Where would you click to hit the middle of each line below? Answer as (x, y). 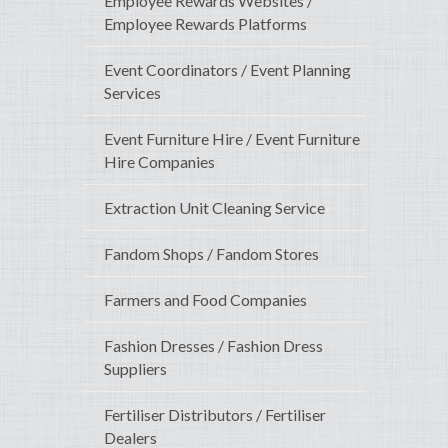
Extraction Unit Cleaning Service (214, 208)
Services (132, 93)
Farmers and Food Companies (205, 300)
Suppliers (135, 369)
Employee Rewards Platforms (205, 24)
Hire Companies (159, 162)
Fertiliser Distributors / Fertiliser (215, 415)
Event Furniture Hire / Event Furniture (232, 139)
